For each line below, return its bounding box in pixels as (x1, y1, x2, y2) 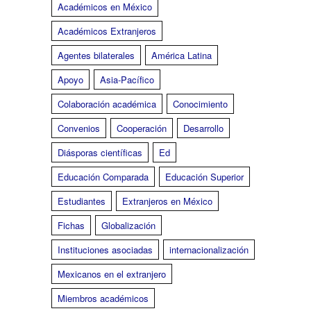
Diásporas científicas (58, 146, 142, 160)
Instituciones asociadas (58, 243, 153, 257)
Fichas (58, 219, 85, 233)
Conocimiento (173, 97, 228, 111)
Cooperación (117, 121, 167, 135)
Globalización (101, 219, 155, 233)
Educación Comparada (58, 170, 149, 184)
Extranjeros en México (122, 194, 212, 208)
